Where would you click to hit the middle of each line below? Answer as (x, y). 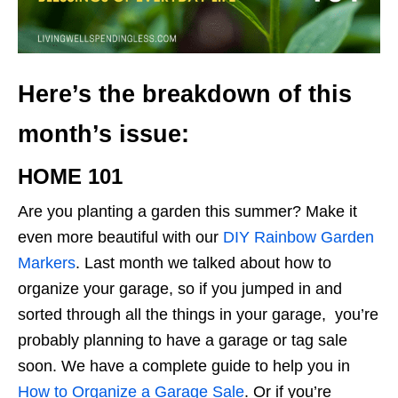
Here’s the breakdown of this (185, 95)
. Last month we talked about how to (203, 263)
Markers (47, 263)
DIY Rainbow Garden (298, 238)
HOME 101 (70, 177)
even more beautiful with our (120, 238)
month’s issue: (103, 135)
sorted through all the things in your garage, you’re (198, 315)
